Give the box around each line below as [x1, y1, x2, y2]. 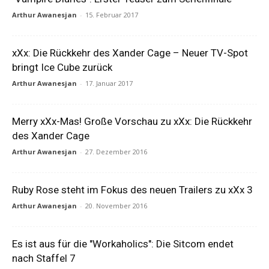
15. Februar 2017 [85, 10, 138, 19]
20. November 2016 [85, 201, 147, 210]
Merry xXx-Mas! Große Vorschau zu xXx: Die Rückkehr [12, 115, 252, 127]
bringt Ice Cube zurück [12, 61, 112, 73]
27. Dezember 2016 [85, 147, 147, 156]
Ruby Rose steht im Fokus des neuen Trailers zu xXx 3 [12, 184, 253, 196]
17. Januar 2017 [85, 79, 133, 88]
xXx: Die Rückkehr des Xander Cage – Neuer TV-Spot [12, 47, 248, 59]
